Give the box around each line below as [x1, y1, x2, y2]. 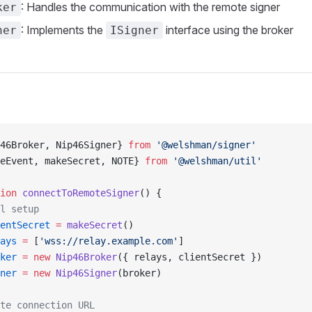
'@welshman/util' [167, 155, 262, 166]
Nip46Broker [50, 251, 117, 263]
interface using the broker [163, 23, 293, 37]
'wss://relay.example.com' [39, 235, 178, 247]
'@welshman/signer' [150, 139, 256, 150]
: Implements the [21, 23, 106, 37]
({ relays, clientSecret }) [117, 251, 262, 263]
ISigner [110, 24, 159, 37]
